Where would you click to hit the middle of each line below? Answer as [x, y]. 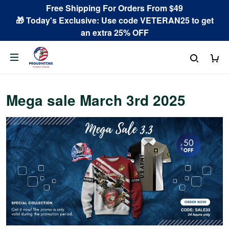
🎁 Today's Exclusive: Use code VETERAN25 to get [114, 20]
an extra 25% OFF [114, 32]
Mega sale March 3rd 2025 [96, 100]
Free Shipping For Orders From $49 [114, 8]
